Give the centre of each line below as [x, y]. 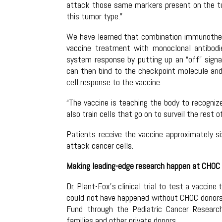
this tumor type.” [95, 16]
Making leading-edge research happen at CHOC [143, 166]
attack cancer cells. [100, 145]
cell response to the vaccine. [114, 82]
